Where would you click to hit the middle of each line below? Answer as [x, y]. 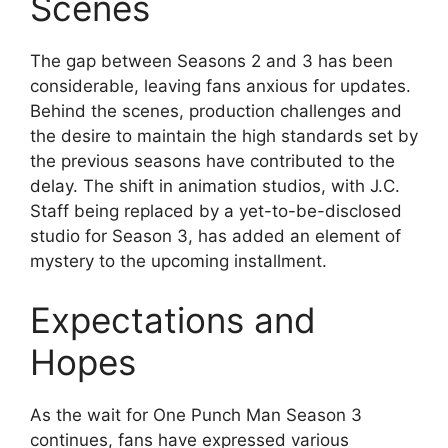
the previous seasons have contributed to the [212, 160]
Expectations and [173, 320]
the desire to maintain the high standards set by [224, 135]
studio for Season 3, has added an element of [215, 235]
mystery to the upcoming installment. [178, 260]
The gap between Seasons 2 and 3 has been [211, 60]
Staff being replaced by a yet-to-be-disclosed [216, 210]
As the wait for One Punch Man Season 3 [196, 415]
